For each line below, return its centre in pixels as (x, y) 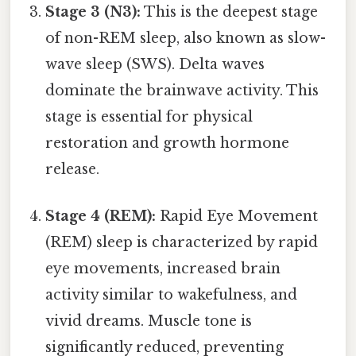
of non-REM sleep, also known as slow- (186, 38)
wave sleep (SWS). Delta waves (155, 64)
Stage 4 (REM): (101, 216)
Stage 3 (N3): (93, 12)
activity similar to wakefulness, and (172, 294)
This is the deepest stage (230, 12)
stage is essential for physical (149, 116)
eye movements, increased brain (163, 268)
